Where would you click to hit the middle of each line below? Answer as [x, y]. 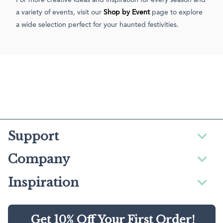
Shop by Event [127, 12]
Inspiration [43, 182]
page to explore [176, 12]
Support [33, 136]
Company [39, 159]
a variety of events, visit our [60, 12]
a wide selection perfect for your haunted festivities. [97, 25]
